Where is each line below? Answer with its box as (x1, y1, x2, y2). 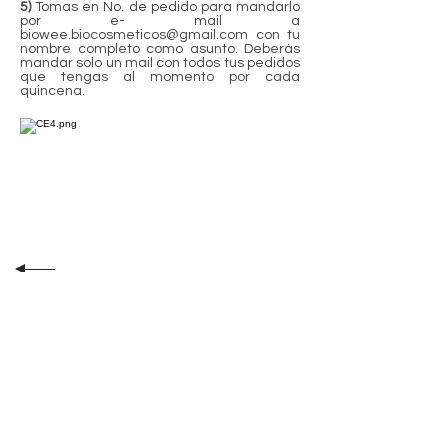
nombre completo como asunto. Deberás (20, 42, 300, 57)
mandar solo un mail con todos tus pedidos (20, 56, 300, 71)
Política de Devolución (10, 377, 152, 392)
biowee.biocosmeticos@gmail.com (20, 28, 248, 43)
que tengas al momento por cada (20, 70, 300, 85)
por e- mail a (20, 14, 300, 29)
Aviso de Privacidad (10, 419, 138, 434)
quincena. (20, 84, 85, 99)
